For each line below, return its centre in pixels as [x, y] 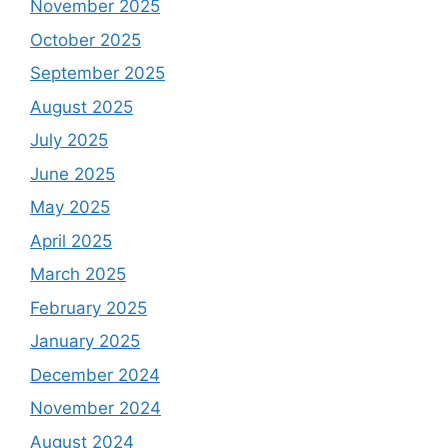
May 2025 [70, 207]
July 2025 [69, 140]
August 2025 [81, 106]
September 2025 [97, 73]
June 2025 [72, 173]
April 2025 [71, 240]
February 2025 [88, 307]
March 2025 [78, 274]
